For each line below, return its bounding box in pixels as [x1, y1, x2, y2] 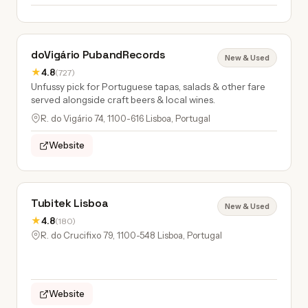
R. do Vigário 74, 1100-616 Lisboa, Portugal [41, 113, 210, 124]
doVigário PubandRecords [31, 47, 166, 62]
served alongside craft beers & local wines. [31, 94, 215, 105]
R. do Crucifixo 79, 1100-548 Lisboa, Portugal [41, 230, 222, 241]
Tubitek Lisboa [31, 196, 109, 210]
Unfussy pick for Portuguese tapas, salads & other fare [31, 81, 265, 92]
